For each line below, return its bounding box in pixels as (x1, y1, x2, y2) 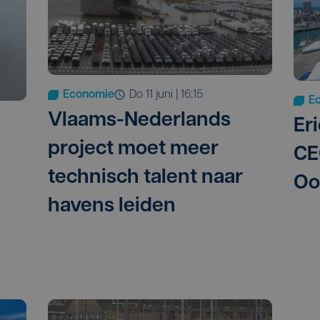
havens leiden (48, 196, 176, 216)
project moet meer (48, 139, 219, 159)
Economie (63, 89, 115, 101)
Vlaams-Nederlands (48, 110, 231, 131)
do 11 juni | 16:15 (136, 89, 204, 101)
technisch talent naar (48, 167, 244, 188)
